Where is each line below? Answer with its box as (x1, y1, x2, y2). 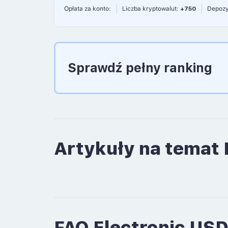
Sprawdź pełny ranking (67, 60, 212, 76)
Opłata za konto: (64, 5, 111, 12)
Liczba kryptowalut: (122, 5, 180, 12)
